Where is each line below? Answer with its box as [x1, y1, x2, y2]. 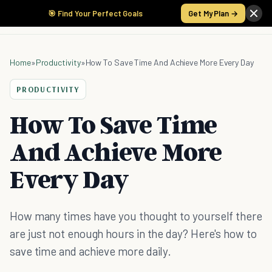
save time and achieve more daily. [10, 244, 172, 258]
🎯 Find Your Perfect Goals [48, 8, 143, 18]
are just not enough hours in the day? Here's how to [10, 226, 257, 240]
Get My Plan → [188, 8, 238, 18]
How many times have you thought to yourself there [10, 209, 262, 223]
